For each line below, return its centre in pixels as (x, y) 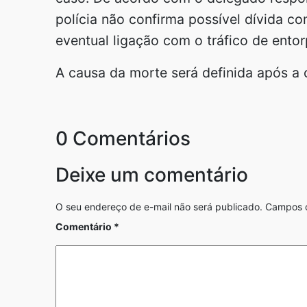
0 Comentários (123, 139)
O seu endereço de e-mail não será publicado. (159, 207)
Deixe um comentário (152, 175)
